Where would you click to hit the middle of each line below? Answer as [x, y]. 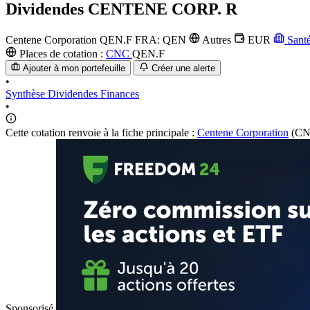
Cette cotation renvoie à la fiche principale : [101, 133]
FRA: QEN [162, 39]
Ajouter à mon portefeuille [74, 69]
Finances [120, 94]
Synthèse [27, 94]
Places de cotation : [61, 53]
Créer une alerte [183, 69]
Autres [217, 39]
